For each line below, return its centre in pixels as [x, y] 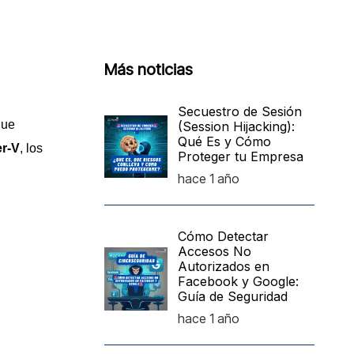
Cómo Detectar [224, 236]
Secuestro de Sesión [240, 111]
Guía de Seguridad [233, 296]
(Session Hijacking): [237, 126]
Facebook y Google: [239, 281]
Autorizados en [224, 266]
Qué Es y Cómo [225, 141]
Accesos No [215, 251]
